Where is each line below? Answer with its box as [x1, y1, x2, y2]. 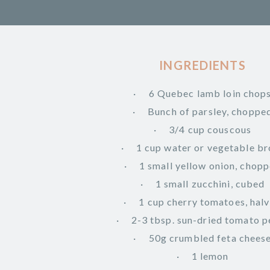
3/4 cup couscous [169, 123, 252, 135]
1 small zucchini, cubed [155, 177, 265, 189]
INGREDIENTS [159, 57, 246, 72]
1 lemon [191, 250, 229, 262]
